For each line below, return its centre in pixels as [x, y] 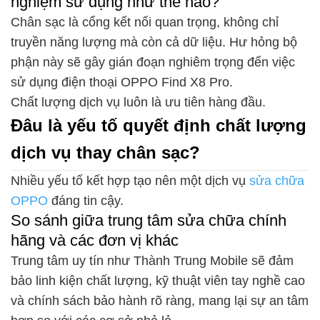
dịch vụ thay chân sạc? [105, 153]
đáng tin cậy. [86, 201]
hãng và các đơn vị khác [95, 241]
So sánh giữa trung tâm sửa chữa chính [149, 221]
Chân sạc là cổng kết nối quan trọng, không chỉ [145, 22]
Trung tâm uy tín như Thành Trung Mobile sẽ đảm [152, 261]
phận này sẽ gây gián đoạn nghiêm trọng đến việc [153, 62]
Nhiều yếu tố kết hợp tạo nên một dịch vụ [130, 181]
